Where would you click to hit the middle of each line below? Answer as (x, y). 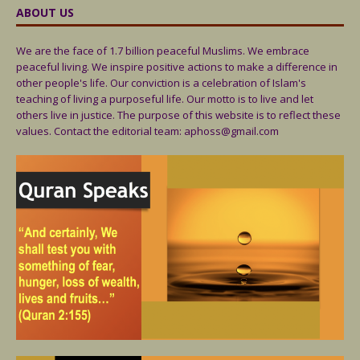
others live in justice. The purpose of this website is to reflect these (178, 115)
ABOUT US (45, 12)
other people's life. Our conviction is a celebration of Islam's (161, 82)
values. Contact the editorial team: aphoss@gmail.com (147, 131)
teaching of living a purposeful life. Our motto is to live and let (165, 98)
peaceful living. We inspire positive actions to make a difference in (177, 66)
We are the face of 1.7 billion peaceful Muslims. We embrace (163, 50)
